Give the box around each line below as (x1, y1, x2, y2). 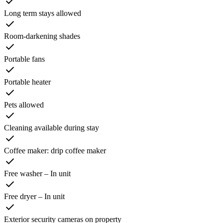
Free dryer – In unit (4, 192, 65, 201)
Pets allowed (4, 101, 44, 110)
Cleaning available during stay (4, 123, 99, 132)
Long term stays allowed (4, 9, 81, 18)
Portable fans (4, 55, 45, 64)
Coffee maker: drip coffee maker (4, 146, 106, 155)
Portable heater (4, 78, 51, 87)
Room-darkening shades (4, 32, 80, 41)
